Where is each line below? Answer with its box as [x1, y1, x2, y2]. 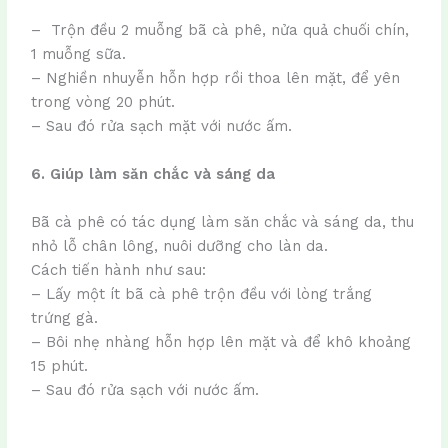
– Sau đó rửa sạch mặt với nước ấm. [31, 116, 293, 135]
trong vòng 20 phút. [31, 92, 176, 111]
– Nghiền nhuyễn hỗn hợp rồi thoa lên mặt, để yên [31, 68, 401, 87]
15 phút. [31, 356, 89, 375]
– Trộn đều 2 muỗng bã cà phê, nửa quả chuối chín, [31, 20, 410, 39]
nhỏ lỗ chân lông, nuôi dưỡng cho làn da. [31, 236, 329, 255]
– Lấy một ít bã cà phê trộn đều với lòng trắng [31, 284, 373, 303]
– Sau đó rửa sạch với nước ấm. [31, 380, 265, 399]
